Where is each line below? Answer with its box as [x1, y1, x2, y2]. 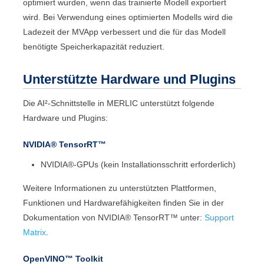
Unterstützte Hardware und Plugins [23, 71, 236, 87]
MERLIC [107, 98, 138, 108]
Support [204, 212, 235, 222]
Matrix [23, 227, 47, 237]
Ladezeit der [23, 27, 72, 37]
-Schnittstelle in [48, 98, 107, 108]
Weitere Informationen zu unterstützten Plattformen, [23, 183, 217, 193]
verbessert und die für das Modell [98, 27, 226, 37]
